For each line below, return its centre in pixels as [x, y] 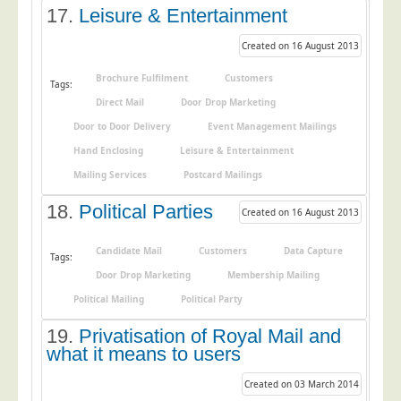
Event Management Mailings [272, 126]
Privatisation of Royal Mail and [210, 336]
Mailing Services [110, 175]
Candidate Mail [129, 251]
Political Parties [146, 212]
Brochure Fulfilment [142, 78]
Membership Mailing [273, 275]
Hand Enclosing [108, 150]
